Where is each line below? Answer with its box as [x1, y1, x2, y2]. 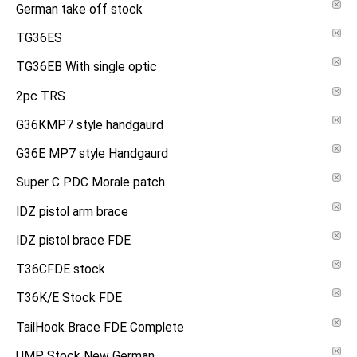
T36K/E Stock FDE [16, 291, 122, 306]
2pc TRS [16, 88, 65, 104]
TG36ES [16, 31, 62, 46]
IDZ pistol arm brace [16, 204, 128, 219]
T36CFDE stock [16, 262, 105, 277]
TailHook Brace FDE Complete [16, 320, 184, 335]
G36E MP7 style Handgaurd [16, 147, 168, 162]
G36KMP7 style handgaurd [16, 117, 163, 132]
